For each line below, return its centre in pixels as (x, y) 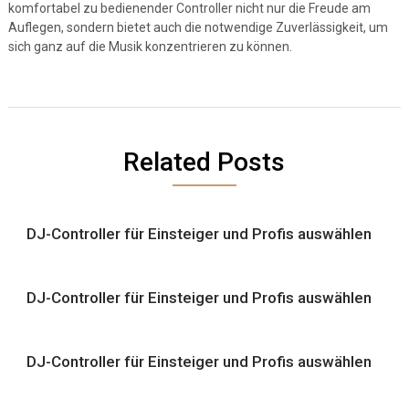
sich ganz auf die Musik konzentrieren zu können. (150, 47)
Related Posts (204, 162)
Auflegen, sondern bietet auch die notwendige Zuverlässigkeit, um (198, 27)
